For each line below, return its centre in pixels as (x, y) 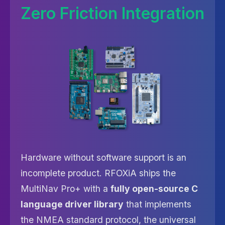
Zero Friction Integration (113, 13)
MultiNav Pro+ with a (66, 189)
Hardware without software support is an (103, 157)
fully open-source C (154, 189)
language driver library (72, 204)
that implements (157, 204)
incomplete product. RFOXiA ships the (98, 173)
